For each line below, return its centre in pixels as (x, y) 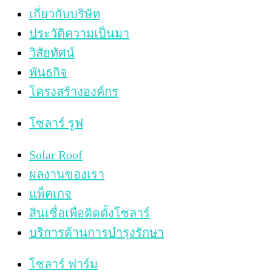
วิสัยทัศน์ (52, 53)
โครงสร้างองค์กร (74, 91)
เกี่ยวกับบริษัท (65, 14)
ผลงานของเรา (67, 174)
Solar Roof (56, 155)
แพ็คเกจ (50, 193)
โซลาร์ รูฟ (56, 123)
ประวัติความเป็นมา (79, 33)
